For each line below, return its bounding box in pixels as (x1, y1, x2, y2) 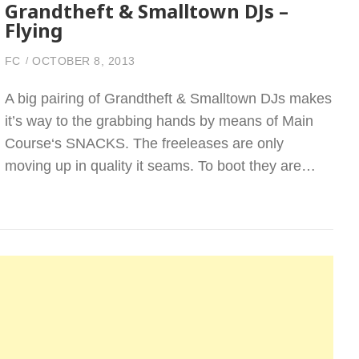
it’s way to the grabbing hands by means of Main (4, 112, 313, 129)
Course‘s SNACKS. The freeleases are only (4, 135, 284, 151)
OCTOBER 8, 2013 (32, 54, 135, 67)
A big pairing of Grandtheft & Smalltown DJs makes (4, 90, 332, 107)
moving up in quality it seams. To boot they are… (4, 157, 316, 174)
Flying (4, 16, 63, 43)
